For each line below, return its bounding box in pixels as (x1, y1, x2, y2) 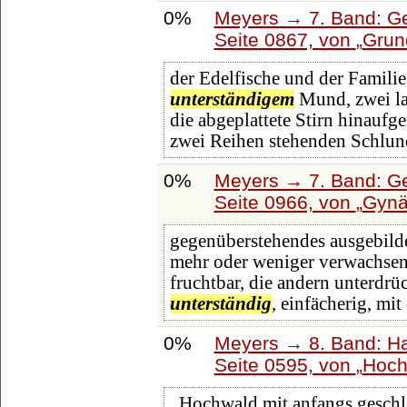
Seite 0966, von (213, 191, 356, 213)
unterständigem (169, 89, 294, 110)
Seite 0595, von (213, 353, 356, 375)
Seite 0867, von (213, 28, 356, 50)
